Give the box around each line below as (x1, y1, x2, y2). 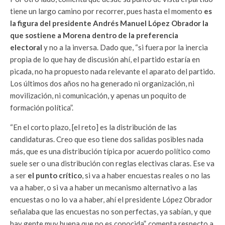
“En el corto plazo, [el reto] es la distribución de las (10, 123, 177, 132)
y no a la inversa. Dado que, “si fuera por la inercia (42, 43, 208, 52)
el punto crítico (28, 171, 82, 180)
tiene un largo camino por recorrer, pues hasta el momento (10, 7, 204, 16)
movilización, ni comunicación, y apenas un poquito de (10, 91, 186, 100)
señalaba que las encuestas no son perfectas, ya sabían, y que (10, 207, 211, 216)
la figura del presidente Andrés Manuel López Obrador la (10, 19, 208, 28)
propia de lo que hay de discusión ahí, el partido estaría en (10, 55, 200, 64)
